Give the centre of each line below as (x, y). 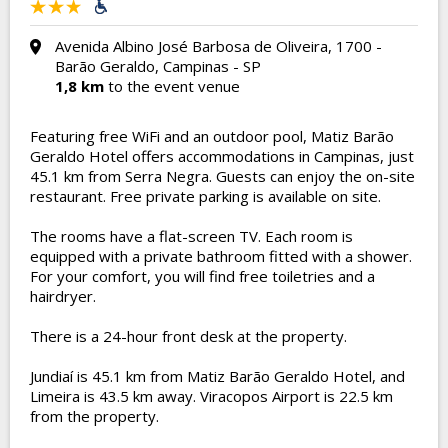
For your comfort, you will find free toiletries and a (202, 276)
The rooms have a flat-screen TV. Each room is (191, 236)
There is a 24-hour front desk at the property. (188, 336)
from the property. (96, 416)
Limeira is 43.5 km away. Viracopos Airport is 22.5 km (211, 396)
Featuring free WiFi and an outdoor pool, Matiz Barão (212, 136)
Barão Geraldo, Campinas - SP (158, 66)
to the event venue (172, 86)
